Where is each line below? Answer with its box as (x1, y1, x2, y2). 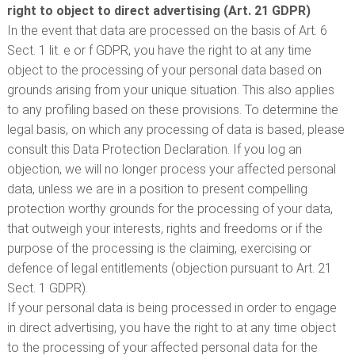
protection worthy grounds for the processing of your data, (6, 201, 333, 216)
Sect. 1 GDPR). (6, 281, 88, 296)
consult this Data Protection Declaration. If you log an (6, 142, 302, 157)
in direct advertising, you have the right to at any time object (6, 320, 336, 335)
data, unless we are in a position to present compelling (6, 181, 307, 197)
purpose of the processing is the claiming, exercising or (6, 241, 311, 256)
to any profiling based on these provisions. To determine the (6, 102, 338, 117)
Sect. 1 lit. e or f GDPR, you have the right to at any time (6, 43, 311, 58)
